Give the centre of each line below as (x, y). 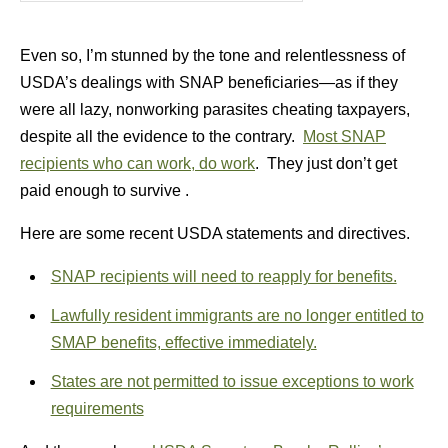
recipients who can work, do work (137, 163)
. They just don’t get (326, 163)
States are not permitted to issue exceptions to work (232, 381)
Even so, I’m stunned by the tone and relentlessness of (212, 55)
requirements (97, 408)
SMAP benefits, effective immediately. (183, 342)
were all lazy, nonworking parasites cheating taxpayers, (215, 109)
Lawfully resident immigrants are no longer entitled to (237, 315)
